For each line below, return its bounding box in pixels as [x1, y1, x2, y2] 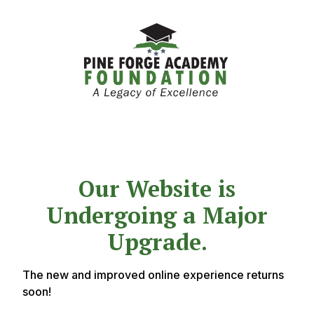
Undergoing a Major [46, 200, 268, 231]
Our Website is [78, 174, 235, 204]
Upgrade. [107, 227, 207, 257]
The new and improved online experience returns [22, 268, 284, 282]
